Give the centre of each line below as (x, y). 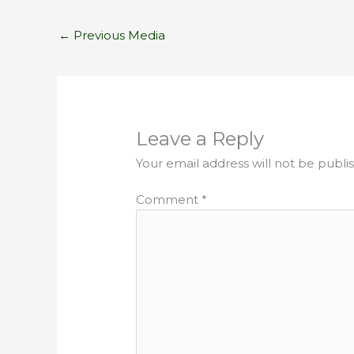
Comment (169, 200)
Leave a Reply (200, 138)
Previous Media (118, 35)
